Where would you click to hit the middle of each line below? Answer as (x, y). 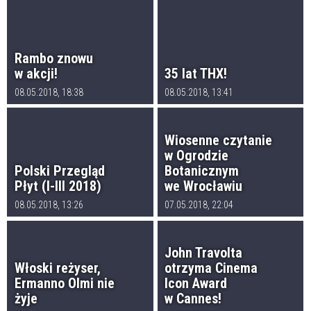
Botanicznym (202, 170)
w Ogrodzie (197, 155)
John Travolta (204, 252)
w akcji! (36, 73)
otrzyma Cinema (211, 268)
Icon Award (196, 283)
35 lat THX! (196, 73)
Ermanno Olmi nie (64, 283)
